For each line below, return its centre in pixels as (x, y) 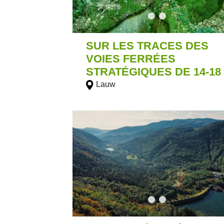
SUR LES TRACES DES (147, 45)
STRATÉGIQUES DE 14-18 (154, 71)
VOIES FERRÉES (131, 58)
